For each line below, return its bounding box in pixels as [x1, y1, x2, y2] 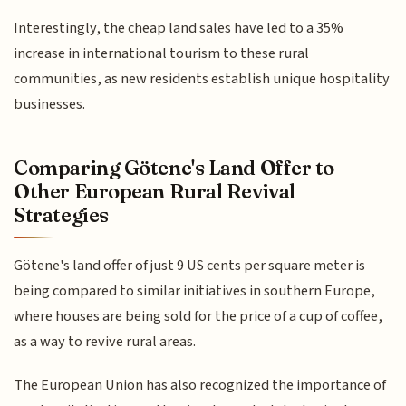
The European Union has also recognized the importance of [14, 374, 387, 397]
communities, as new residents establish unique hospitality [14, 68, 391, 91]
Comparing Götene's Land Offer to [14, 154, 335, 180]
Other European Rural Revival [14, 178, 295, 204]
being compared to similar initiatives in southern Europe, [14, 279, 376, 302]
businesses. [14, 93, 86, 116]
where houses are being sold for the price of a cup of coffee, [14, 304, 383, 327]
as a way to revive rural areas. [14, 330, 197, 353]
